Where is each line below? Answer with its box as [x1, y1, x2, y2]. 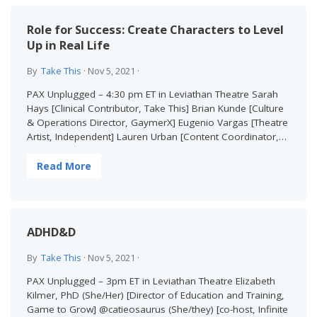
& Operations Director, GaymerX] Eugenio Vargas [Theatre [26, 116, 288, 129]
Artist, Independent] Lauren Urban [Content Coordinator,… [26, 130, 287, 144]
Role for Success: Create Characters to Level [26, 21, 284, 38]
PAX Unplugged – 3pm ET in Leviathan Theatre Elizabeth [26, 275, 275, 288]
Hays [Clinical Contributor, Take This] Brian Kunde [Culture [26, 102, 284, 115]
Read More [36, 159, 91, 173]
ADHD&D [26, 223, 76, 240]
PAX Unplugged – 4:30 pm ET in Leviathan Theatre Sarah [26, 88, 278, 101]
